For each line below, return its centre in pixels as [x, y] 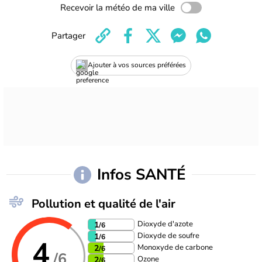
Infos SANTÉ [143, 175]
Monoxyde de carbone [175, 248]
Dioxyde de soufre [168, 236]
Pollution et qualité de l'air [104, 204]
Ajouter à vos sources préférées [137, 65]
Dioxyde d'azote [165, 224]
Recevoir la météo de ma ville [118, 7]
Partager [68, 35]
